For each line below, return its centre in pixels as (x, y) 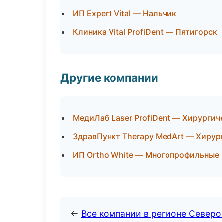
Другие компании (109, 78)
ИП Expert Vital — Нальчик (125, 13)
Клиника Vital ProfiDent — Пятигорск (145, 32)
